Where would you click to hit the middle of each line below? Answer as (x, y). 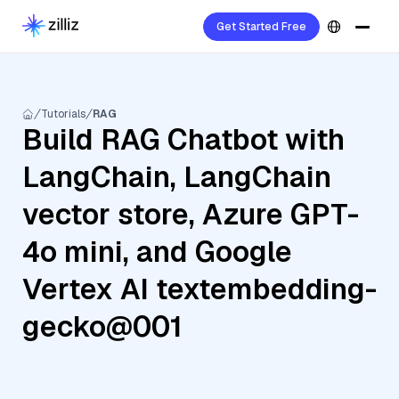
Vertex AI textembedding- (199, 289)
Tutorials (63, 114)
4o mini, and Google (157, 252)
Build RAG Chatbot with (183, 139)
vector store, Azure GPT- (191, 214)
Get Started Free (261, 27)
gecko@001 (102, 326)
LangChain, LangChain (177, 177)
